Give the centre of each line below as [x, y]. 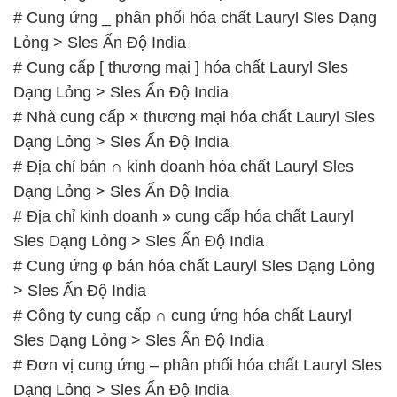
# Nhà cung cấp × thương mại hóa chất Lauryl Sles [194, 117]
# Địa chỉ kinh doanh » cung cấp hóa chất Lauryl [183, 216]
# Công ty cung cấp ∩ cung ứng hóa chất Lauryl [183, 315]
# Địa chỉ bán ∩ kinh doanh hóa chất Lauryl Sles [183, 166]
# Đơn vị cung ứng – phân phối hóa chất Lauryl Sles [198, 365]
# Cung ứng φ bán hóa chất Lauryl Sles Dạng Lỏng [194, 265]
